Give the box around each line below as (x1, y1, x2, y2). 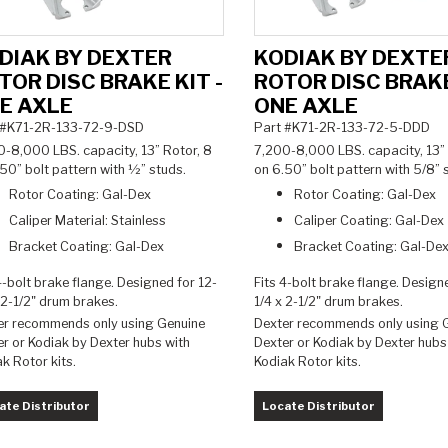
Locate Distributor (261, 398, 375, 413)
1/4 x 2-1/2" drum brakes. (253, 293, 403, 309)
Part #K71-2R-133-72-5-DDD (253, 120, 430, 136)
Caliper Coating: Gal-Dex (293, 212, 444, 228)
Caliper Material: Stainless (9, 212, 166, 228)
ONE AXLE (253, 93, 358, 119)
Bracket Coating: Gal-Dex (9, 238, 167, 254)
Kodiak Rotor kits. (253, 354, 367, 369)
